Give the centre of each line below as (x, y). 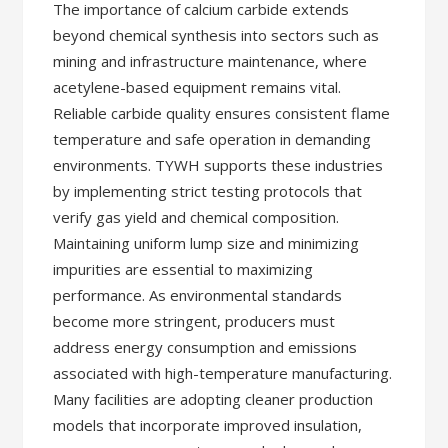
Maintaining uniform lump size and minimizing (206, 243)
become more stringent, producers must (194, 321)
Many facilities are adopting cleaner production (213, 399)
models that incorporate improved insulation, (208, 425)
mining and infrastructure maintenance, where (210, 61)
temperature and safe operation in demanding (212, 139)
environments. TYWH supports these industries (218, 165)
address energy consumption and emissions (205, 347)
